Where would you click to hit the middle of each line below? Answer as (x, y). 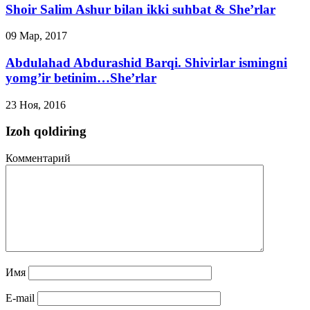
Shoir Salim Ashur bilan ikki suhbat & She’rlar (140, 9)
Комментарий (38, 158)
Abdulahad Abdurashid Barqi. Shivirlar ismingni (146, 63)
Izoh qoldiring (46, 131)
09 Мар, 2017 (36, 36)
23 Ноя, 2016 (36, 104)
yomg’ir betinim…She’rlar (81, 78)
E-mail (20, 298)
